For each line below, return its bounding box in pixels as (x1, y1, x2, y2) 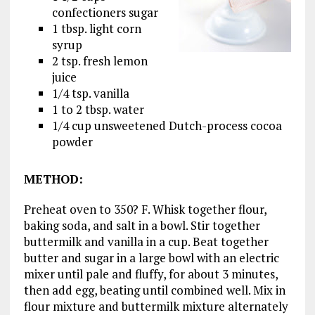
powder (51, 134, 93, 150)
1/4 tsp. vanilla (51, 85, 129, 101)
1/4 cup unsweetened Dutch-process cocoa (51, 117, 282, 134)
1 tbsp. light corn (51, 20, 141, 37)
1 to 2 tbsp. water (51, 101, 144, 117)
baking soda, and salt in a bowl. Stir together (23, 217, 260, 233)
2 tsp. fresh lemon (51, 53, 148, 69)
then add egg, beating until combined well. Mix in (23, 282, 285, 298)
